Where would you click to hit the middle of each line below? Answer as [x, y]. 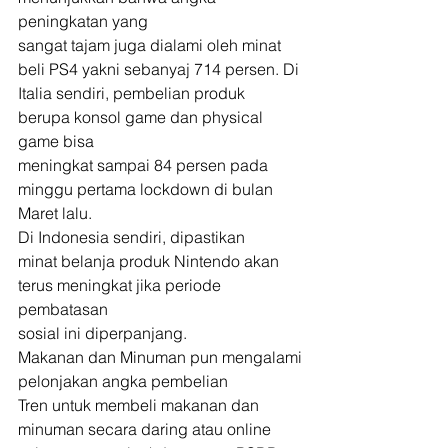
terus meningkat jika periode [121, 285]
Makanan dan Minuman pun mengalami [160, 357]
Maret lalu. [57, 213]
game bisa [56, 141]
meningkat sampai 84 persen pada [145, 165]
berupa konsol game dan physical [142, 117]
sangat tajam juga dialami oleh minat [151, 45]
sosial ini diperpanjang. [104, 333]
